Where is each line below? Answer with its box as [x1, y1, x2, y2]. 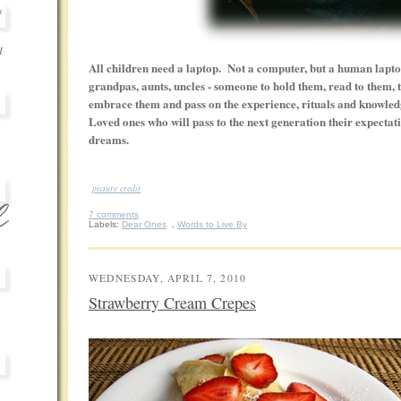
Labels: [89, 219, 122, 230]
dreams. [89, 130, 129, 148]
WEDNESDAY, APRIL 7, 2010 [89, 271, 247, 286]
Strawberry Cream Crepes [89, 292, 256, 314]
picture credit [92, 182, 141, 195]
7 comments [89, 209, 139, 220]
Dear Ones [122, 219, 166, 230]
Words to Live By [177, 219, 247, 230]
